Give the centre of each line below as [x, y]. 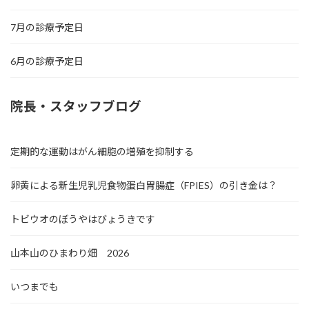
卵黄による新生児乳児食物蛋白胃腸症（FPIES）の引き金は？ [144, 185]
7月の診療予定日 [47, 27]
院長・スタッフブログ [76, 106]
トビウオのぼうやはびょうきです [83, 219]
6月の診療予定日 [47, 61]
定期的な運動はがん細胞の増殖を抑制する [102, 151]
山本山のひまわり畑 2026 [70, 252]
